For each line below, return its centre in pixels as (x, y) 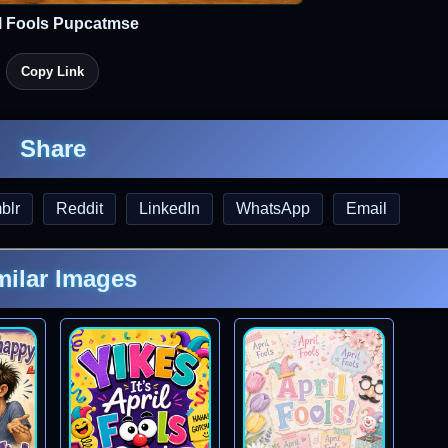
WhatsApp (273, 208)
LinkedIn (169, 208)
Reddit (79, 208)
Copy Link (52, 71)
